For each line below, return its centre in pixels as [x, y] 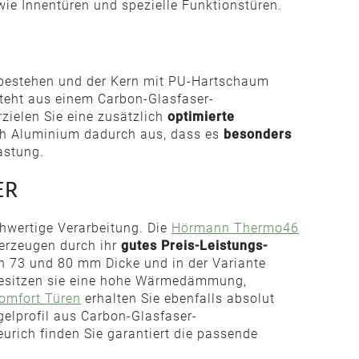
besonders [258, 134]
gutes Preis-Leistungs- [194, 246]
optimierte [201, 117]
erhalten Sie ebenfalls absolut [178, 298]
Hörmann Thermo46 [235, 228]
